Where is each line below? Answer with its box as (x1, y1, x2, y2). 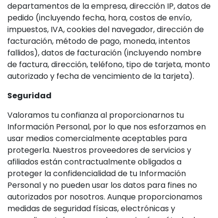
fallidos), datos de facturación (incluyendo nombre (7, 47, 201, 58)
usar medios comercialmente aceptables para (7, 133, 187, 144)
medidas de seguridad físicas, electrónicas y (7, 203, 175, 214)
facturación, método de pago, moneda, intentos (7, 36, 190, 47)
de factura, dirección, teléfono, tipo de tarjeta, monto (7, 59, 210, 70)
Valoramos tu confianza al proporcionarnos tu (7, 109, 184, 121)
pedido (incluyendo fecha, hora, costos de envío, (7, 12, 192, 23)
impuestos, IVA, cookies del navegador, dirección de (7, 24, 204, 35)
